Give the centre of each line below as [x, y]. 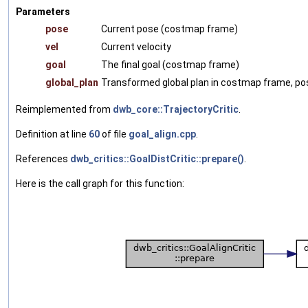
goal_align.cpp [162, 134]
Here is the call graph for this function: [100, 183]
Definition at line [52, 134]
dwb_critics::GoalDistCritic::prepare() [157, 158]
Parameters [43, 11]
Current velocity [136, 46]
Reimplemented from [64, 109]
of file [114, 134]
